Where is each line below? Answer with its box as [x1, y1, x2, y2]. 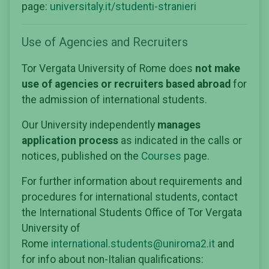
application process [22, 134, 118, 147]
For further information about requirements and [22, 175, 242, 187]
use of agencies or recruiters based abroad [22, 77, 233, 90]
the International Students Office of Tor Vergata [22, 206, 242, 219]
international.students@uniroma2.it [51, 237, 215, 250]
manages [157, 118, 201, 131]
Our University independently [22, 118, 157, 131]
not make [195, 62, 240, 74]
